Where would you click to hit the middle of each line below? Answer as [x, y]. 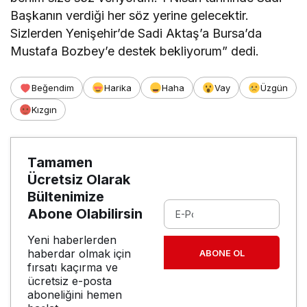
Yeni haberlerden [72, 240]
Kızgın [44, 109]
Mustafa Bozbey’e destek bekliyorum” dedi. [135, 51]
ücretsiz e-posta [70, 281]
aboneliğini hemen [75, 294]
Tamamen [60, 162]
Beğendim [53, 87]
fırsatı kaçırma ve [73, 267]
